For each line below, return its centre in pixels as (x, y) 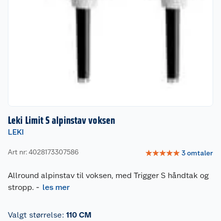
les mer (56, 187)
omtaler (200, 153)
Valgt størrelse (35, 215)
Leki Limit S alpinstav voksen (61, 121)
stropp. (21, 187)
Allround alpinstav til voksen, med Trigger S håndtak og (108, 176)
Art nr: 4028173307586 (43, 152)
